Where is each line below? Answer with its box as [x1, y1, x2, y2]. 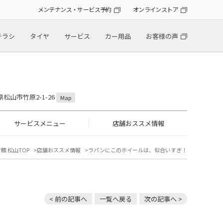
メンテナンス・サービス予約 [37, 5, 111, 14]
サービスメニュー [13, 118, 66, 128]
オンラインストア [132, 5, 178, 14]
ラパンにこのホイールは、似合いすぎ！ [88, 146, 187, 154]
